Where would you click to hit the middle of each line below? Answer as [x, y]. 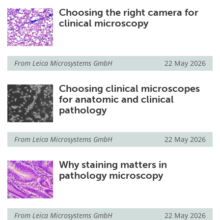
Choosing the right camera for [128, 13]
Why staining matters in [113, 165]
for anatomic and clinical [116, 99]
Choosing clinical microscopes [129, 89]
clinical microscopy [103, 23]
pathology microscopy [111, 176]
